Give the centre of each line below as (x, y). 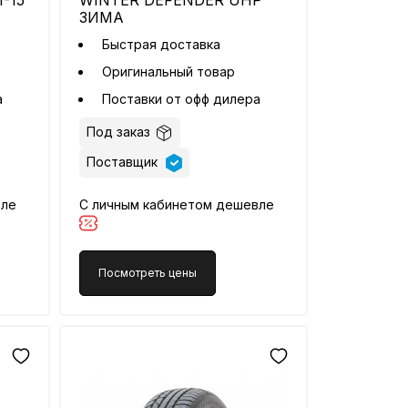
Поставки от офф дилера (184, 99)
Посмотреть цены (148, 273)
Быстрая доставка (162, 44)
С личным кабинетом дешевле (177, 205)
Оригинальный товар (169, 71)
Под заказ (119, 132)
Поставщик (124, 162)
